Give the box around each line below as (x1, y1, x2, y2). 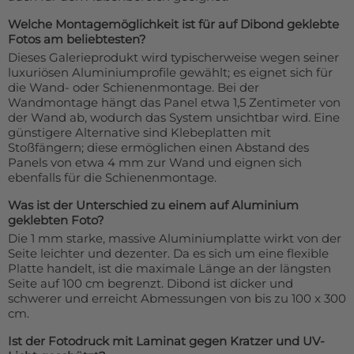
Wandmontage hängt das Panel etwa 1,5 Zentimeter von (8, 95, 341, 111)
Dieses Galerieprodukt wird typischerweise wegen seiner (8, 50, 339, 66)
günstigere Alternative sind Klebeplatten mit (8, 125, 271, 141)
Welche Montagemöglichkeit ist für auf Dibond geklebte (8, 17, 339, 32)
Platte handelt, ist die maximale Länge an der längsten (8, 261, 331, 277)
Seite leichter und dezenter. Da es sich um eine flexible (8, 246, 329, 262)
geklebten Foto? (8, 213, 104, 228)
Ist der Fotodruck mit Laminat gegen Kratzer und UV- (8, 333, 325, 349)
